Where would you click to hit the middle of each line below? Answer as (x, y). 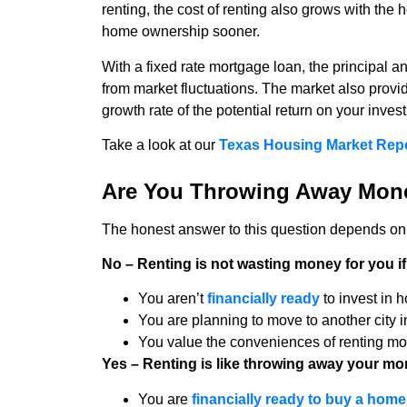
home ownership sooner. (181, 32)
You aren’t (173, 299)
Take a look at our (160, 145)
